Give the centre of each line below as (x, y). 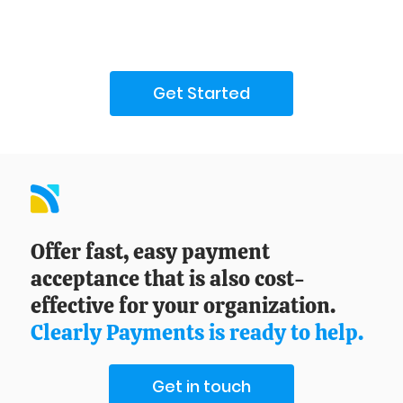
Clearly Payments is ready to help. (197, 332)
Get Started (201, 93)
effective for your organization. (183, 305)
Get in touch (201, 386)
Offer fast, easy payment (150, 251)
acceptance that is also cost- (168, 278)
